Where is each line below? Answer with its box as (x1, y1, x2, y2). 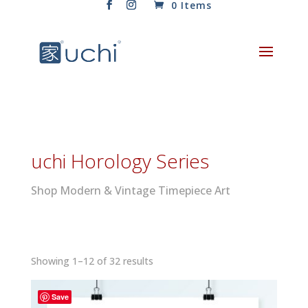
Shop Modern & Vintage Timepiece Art (30, 183, 230, 198)
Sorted (152, 254, 183, 267)
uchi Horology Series (30, 148, 209, 174)
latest (152, 291, 179, 304)
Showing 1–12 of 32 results (30, 254, 153, 267)
